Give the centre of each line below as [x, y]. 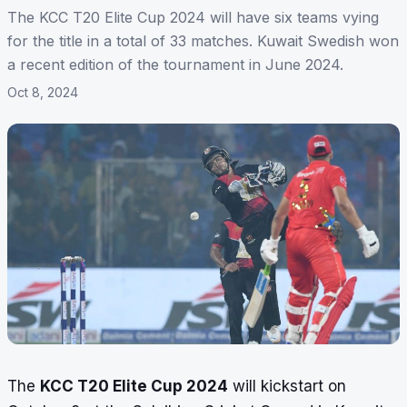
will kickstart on [287, 387]
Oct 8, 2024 [43, 93]
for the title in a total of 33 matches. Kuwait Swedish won [203, 41]
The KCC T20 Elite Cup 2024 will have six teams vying [193, 18]
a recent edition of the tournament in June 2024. [175, 65]
